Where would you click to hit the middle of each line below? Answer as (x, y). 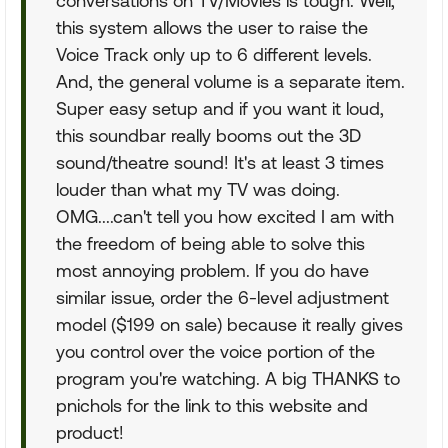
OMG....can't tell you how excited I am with (225, 216)
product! (90, 432)
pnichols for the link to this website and (212, 405)
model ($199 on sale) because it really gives (229, 324)
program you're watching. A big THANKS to (228, 378)
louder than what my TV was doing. (198, 189)
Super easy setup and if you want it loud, (220, 108)
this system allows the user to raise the (212, 27)
